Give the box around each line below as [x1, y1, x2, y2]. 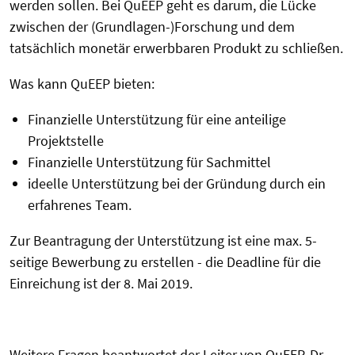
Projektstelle [27, 132, 104, 150]
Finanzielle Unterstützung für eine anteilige [27, 110, 286, 128]
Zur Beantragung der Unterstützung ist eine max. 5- [10, 231, 317, 250]
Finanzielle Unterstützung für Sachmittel [27, 153, 271, 171]
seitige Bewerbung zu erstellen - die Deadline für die [10, 253, 321, 271]
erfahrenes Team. [27, 196, 132, 214]
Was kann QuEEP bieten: [10, 74, 155, 93]
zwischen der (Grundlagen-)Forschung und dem [10, 17, 295, 36]
